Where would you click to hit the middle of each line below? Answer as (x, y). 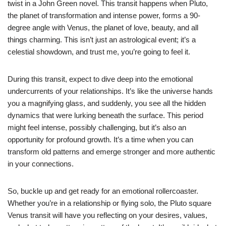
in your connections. (41, 163)
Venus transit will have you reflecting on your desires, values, (107, 215)
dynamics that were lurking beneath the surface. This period (105, 115)
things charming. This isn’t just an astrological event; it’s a (102, 39)
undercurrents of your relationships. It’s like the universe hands (110, 91)
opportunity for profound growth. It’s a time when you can (100, 139)
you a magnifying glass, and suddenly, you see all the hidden (107, 103)
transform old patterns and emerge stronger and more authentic (111, 151)
